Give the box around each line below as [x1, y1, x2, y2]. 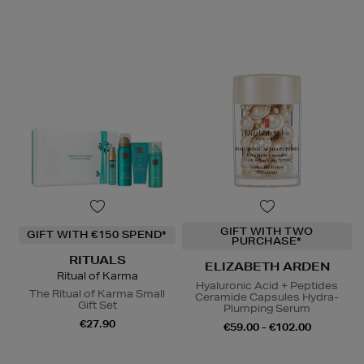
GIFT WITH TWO [220, 224, 314, 239]
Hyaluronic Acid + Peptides [196, 279, 338, 293]
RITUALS [68, 253, 126, 268]
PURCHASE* [232, 234, 302, 249]
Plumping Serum [223, 301, 310, 316]
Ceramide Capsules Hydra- [195, 290, 339, 305]
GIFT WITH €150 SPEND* [27, 227, 167, 242]
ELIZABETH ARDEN [204, 259, 330, 275]
